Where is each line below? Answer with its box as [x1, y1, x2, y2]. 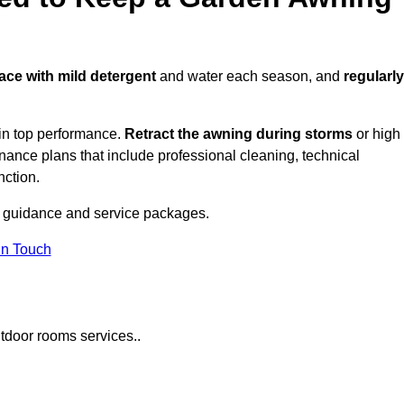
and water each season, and [156, 69, 344, 85]
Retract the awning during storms [124, 126, 353, 142]
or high [353, 126, 400, 142]
